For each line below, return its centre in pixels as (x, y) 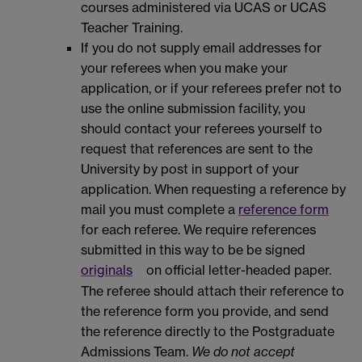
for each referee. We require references (198, 229)
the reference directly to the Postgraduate (208, 332)
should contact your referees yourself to (202, 128)
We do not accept (243, 352)
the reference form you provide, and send (205, 311)
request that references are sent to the (197, 148)
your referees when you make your (184, 67)
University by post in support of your (190, 168)
